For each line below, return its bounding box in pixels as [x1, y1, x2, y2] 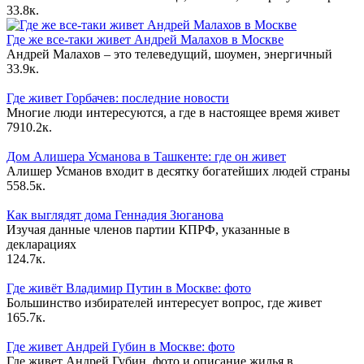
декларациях [6, 236, 76, 251]
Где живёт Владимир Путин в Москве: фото [6, 280, 251, 295]
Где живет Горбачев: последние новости [6, 90, 229, 105]
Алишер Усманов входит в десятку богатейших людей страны [6, 163, 350, 178]
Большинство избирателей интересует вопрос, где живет [6, 295, 322, 310]
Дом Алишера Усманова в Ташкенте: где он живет [6, 149, 286, 163]
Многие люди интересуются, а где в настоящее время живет [6, 105, 340, 119]
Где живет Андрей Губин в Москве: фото [6, 339, 235, 353]
